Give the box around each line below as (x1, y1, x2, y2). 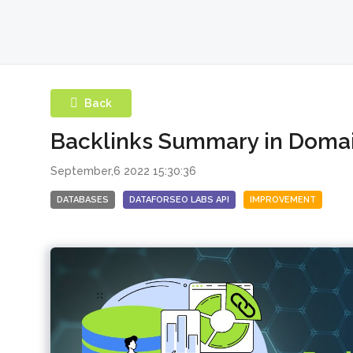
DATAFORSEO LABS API (129, 194, 229, 205)
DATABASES (57, 194, 109, 205)
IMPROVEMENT (250, 194, 316, 205)
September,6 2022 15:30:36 (50, 164, 196, 177)
